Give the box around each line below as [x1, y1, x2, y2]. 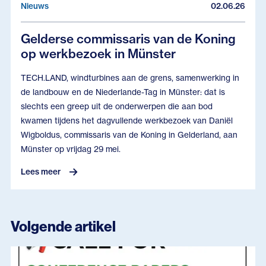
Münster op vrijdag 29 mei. [21, 144, 121, 154]
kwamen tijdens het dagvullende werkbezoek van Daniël [21, 115, 233, 125]
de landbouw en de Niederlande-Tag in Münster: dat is [21, 87, 226, 97]
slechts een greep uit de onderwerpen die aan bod [21, 101, 213, 111]
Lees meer [21, 167, 61, 177]
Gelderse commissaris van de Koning [21, 30, 236, 46]
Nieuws [21, 1, 49, 11]
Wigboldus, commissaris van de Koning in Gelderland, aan [21, 129, 238, 140]
